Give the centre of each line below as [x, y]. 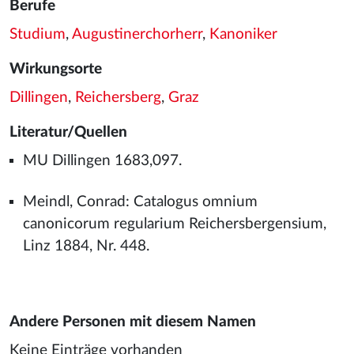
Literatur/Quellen [68, 132]
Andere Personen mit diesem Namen [133, 322]
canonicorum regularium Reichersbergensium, [174, 224]
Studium [38, 34]
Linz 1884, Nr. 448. [86, 246]
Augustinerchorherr [137, 34]
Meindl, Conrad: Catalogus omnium [140, 202]
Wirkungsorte [56, 69]
